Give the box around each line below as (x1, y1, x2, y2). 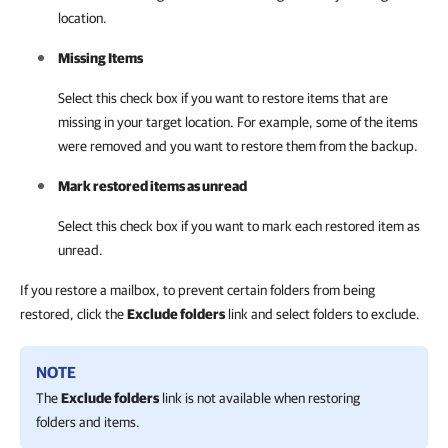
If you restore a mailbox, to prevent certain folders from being (20, 282, 375, 298)
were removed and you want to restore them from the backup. (58, 138, 418, 154)
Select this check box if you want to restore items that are (58, 90, 388, 106)
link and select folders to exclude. (225, 306, 420, 322)
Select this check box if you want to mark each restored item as (58, 218, 420, 234)
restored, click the (20, 306, 127, 322)
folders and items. (36, 414, 140, 430)
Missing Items (58, 50, 143, 66)
